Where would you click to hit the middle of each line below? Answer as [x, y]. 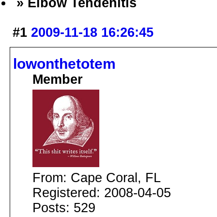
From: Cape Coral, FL [97, 178]
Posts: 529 [64, 208]
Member [58, 79]
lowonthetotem [64, 63]
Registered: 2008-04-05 [102, 193]
